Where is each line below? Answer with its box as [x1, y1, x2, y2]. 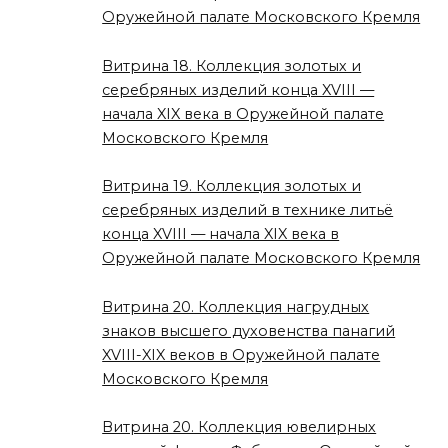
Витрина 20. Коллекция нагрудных [102, 297, 370, 316]
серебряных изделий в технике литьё [102, 201, 394, 220]
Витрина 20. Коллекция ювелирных [102, 418, 377, 437]
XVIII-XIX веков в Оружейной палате [102, 345, 381, 364]
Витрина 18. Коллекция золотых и [102, 56, 362, 75]
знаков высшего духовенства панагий [102, 321, 396, 340]
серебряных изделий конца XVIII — [102, 80, 375, 99]
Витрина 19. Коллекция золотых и [102, 177, 362, 196]
